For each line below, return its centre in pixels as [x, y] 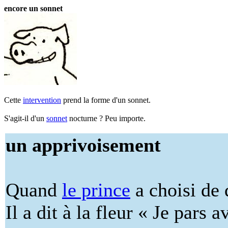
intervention [42, 100]
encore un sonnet [33, 8]
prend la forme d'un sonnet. [106, 100]
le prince [96, 190]
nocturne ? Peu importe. [106, 118]
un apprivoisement [83, 145]
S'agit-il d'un [25, 118]
